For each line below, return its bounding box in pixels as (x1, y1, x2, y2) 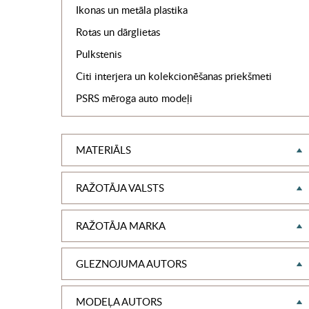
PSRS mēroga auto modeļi (75, 91, 192, 105)
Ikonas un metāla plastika (75, 3, 188, 17)
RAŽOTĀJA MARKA (75, 219, 166, 232)
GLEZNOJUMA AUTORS (75, 257, 187, 270)
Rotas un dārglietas (75, 25, 160, 39)
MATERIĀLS (75, 143, 131, 157)
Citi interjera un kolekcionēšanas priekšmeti (75, 69, 272, 83)
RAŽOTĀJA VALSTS (75, 181, 164, 195)
